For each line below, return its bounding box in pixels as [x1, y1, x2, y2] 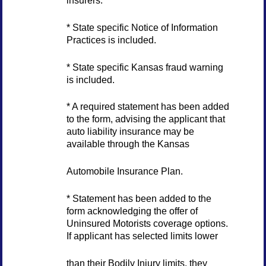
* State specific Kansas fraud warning [66, 61, 223, 72]
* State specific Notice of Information [66, 21, 218, 33]
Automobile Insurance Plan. [66, 166, 183, 177]
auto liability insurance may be [66, 126, 194, 137]
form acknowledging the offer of [66, 205, 198, 217]
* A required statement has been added [66, 101, 229, 112]
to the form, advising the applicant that [66, 113, 225, 125]
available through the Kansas [66, 138, 189, 150]
